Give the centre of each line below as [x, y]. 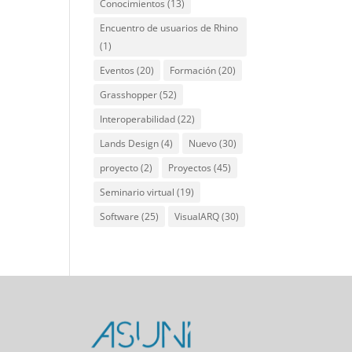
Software [120, 216]
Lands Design [130, 143]
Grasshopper [129, 95]
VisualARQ [197, 216]
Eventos [117, 70]
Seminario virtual [137, 192]
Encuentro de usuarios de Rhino [169, 28]
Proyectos [190, 168]
